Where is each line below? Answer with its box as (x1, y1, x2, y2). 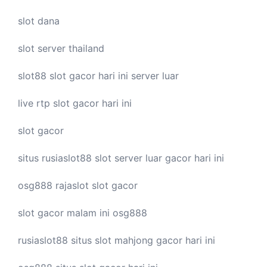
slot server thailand (18, 42, 104, 54)
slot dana (18, 14, 60, 27)
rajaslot (55, 179, 89, 191)
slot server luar (95, 151, 162, 164)
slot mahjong (95, 234, 153, 246)
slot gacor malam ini (18, 206, 113, 219)
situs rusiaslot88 (18, 151, 95, 164)
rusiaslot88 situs (18, 234, 95, 246)
